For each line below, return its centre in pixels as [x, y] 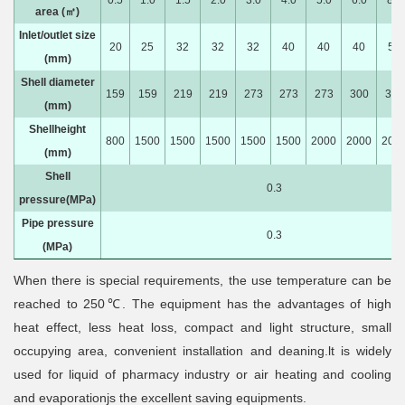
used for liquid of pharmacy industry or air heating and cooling [202, 374]
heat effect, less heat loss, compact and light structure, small [202, 327]
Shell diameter [57, 82]
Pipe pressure [57, 223]
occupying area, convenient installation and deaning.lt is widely [202, 351]
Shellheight [57, 129]
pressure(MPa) [57, 200]
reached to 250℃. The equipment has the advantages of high [202, 304]
